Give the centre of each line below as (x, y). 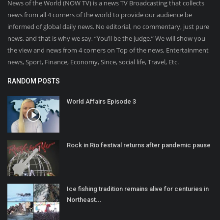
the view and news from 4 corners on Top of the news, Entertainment (108, 50)
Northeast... (84, 199)
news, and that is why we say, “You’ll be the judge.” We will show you (106, 38)
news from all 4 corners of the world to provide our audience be (100, 14)
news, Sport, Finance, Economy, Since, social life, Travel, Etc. (93, 62)
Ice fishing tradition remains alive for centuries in (138, 189)
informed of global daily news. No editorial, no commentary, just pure (108, 26)
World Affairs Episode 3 (101, 101)
